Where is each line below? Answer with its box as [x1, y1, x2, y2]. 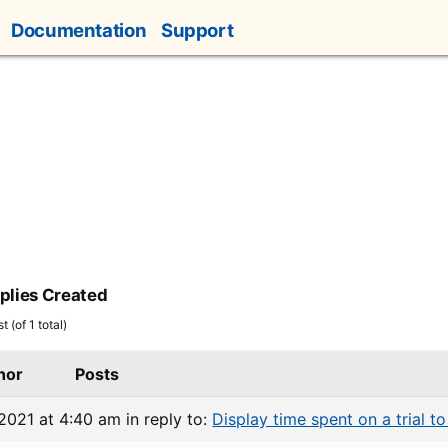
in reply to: [126, 409, 213, 429]
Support [160, 19, 234, 42]
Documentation [11, 19, 147, 42]
